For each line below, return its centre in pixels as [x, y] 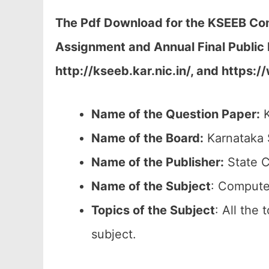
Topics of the [129, 210]
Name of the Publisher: [158, 162]
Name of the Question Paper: [176, 114]
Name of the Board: [147, 138]
